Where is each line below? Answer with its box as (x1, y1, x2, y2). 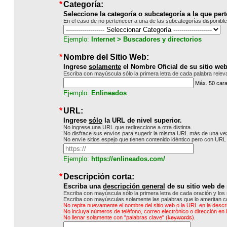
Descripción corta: (63, 172, 134, 181)
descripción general (103, 182, 165, 190)
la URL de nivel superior (102, 117, 180, 124)
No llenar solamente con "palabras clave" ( (63, 214, 168, 220)
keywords (168, 214, 192, 220)
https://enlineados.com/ (91, 155, 165, 163)
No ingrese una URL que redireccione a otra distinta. (63, 124, 192, 130)
